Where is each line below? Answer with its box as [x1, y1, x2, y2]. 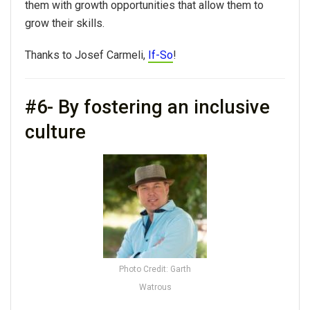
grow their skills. [25, 17, 104, 30]
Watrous [138, 282, 172, 292]
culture [25, 121, 86, 143]
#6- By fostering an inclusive [25, 96, 270, 118]
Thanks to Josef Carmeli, [25, 48, 148, 62]
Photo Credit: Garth [119, 264, 191, 274]
